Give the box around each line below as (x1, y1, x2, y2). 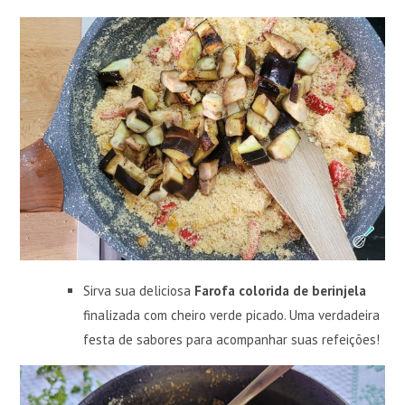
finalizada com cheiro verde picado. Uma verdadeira (83, 306, 381, 324)
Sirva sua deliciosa (83, 281, 195, 299)
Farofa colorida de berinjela (194, 281, 367, 299)
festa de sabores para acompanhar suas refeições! (83, 330, 381, 348)
